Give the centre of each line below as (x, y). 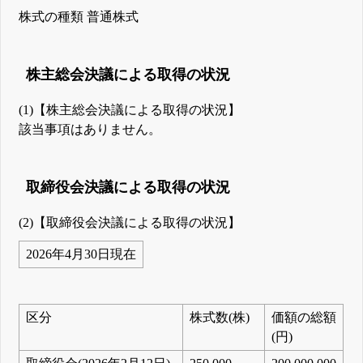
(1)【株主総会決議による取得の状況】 (130, 109)
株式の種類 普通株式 (79, 16)
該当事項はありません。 (90, 129)
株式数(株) (220, 318)
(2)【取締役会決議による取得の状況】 (130, 223)
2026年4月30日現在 (81, 254)
